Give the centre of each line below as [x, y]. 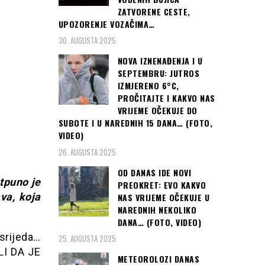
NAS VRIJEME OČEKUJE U [163, 197]
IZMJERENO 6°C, [148, 86]
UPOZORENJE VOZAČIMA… [106, 24]
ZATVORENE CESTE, [154, 11]
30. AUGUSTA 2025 [87, 41]
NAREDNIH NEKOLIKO [157, 209]
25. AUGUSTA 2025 [87, 239]
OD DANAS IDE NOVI [154, 172]
